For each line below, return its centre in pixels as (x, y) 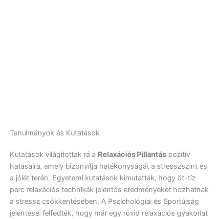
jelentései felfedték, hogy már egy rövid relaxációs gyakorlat (109, 213)
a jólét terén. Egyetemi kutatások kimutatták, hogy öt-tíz (103, 178)
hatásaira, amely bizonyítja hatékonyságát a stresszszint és (109, 166)
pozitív (178, 155)
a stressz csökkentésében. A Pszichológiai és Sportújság (104, 202)
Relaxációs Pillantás (132, 155)
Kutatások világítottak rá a (54, 155)
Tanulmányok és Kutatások (55, 133)
